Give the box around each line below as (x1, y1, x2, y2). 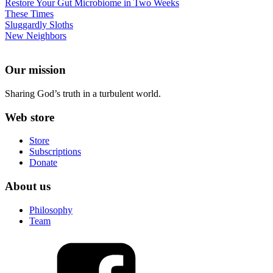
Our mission (5, 63, 66, 77)
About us (5, 180, 51, 193)
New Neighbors (5, 30, 66, 41)
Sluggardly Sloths (5, 19, 73, 30)
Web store (5, 110, 54, 124)
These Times (5, 8, 54, 19)
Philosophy (29, 204, 73, 215)
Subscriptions (29, 146, 81, 157)
